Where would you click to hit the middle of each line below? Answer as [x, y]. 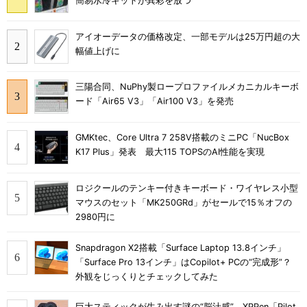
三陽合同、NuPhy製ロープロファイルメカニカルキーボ [187, 87]
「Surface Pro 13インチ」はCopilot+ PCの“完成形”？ [188, 262]
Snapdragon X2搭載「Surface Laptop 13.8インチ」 [181, 247]
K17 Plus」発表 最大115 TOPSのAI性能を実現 [170, 152]
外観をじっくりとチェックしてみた [147, 276]
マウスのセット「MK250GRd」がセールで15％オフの [184, 202]
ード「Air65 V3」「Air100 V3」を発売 [155, 101]
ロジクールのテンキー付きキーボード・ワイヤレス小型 [187, 188]
